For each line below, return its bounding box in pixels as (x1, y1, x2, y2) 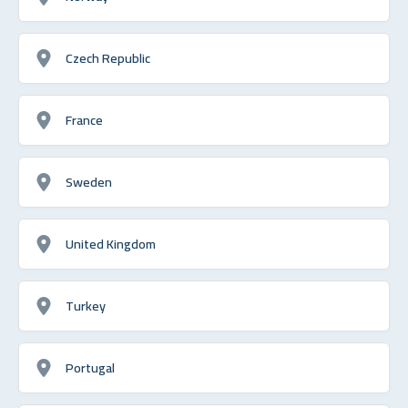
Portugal (66, 354, 115, 380)
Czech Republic (66, 45, 150, 70)
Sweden (66, 168, 112, 194)
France (66, 107, 103, 132)
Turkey (66, 292, 106, 318)
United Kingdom (66, 230, 156, 256)
